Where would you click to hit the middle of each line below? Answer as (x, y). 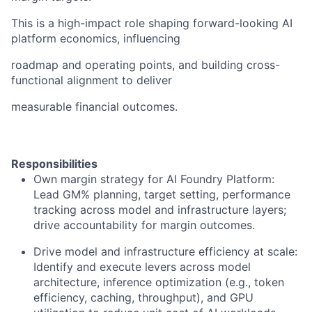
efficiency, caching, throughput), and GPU (143, 297)
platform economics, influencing (96, 38)
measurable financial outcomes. (94, 107)
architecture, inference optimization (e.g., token (159, 282)
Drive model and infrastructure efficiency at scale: (165, 251)
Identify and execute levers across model (142, 267)
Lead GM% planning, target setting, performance (162, 194)
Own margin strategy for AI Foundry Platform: (154, 179)
